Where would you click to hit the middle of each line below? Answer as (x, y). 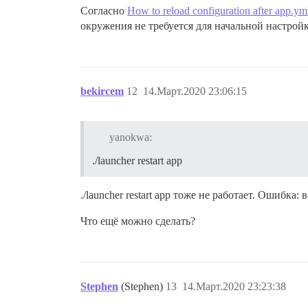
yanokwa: (130, 137)
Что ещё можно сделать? (138, 221)
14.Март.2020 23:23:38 (234, 286)
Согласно (104, 10)
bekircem (102, 91)
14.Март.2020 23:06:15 (195, 91)
